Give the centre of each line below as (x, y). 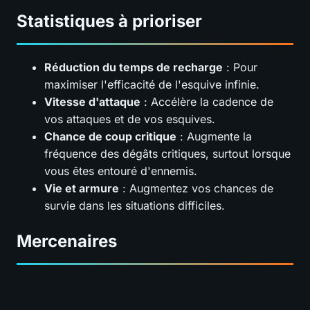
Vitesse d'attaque (92, 102)
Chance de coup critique (110, 137)
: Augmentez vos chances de (196, 189)
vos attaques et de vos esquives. (130, 119)
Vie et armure (82, 189)
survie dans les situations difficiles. (135, 206)
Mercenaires (67, 241)
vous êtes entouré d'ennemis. (121, 171)
